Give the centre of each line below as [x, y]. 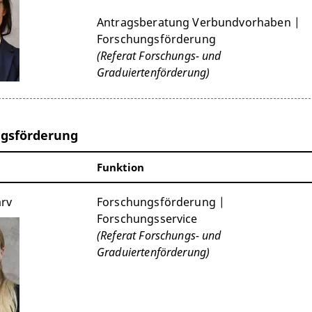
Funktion [121, 167]
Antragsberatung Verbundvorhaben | [198, 22]
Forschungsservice [147, 218]
